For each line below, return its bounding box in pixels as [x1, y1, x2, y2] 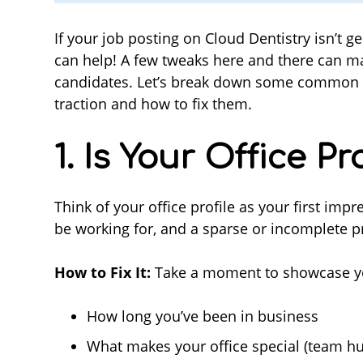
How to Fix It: [54, 262, 151, 282]
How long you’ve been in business [87, 305, 318, 326]
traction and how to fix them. [54, 93, 252, 113]
